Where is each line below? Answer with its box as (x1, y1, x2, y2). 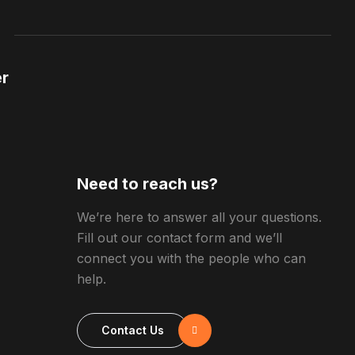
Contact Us (101, 323, 164, 337)
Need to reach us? (76, 174, 218, 193)
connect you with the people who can (76, 250, 306, 266)
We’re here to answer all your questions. (76, 209, 322, 225)
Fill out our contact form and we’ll (76, 230, 282, 246)
